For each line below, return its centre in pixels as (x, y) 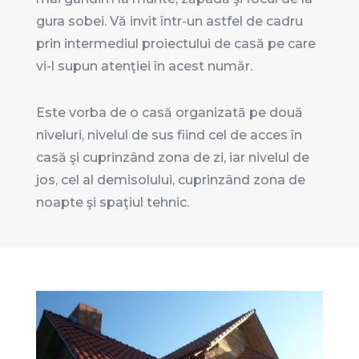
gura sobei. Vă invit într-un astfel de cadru (169, 22)
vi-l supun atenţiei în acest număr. (145, 67)
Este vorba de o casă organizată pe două (169, 113)
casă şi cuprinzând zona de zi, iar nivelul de (172, 158)
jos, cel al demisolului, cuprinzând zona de (170, 180)
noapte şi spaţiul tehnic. (112, 203)
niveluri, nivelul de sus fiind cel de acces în (169, 135)
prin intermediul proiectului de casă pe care (175, 44)
